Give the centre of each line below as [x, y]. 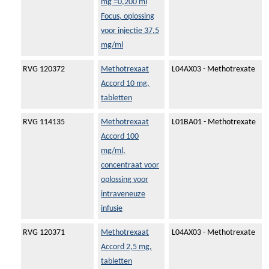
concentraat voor [130, 166]
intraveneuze [123, 195]
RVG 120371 [44, 233]
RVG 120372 [44, 70]
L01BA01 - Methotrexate [214, 122]
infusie [112, 209]
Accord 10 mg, [125, 84]
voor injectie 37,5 [130, 31]
